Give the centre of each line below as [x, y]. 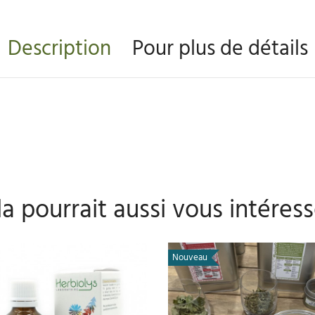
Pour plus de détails [220, 49]
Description [59, 49]
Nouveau [189, 257]
